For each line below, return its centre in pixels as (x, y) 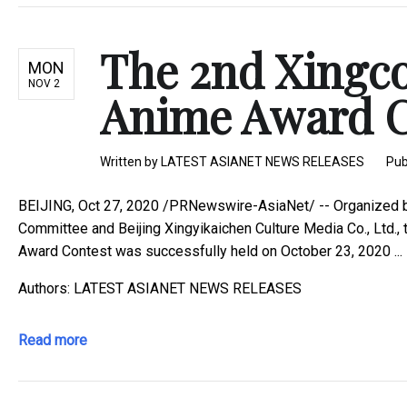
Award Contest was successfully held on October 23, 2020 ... (210, 251)
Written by (130, 161)
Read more (53, 340)
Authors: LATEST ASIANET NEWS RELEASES (160, 288)
